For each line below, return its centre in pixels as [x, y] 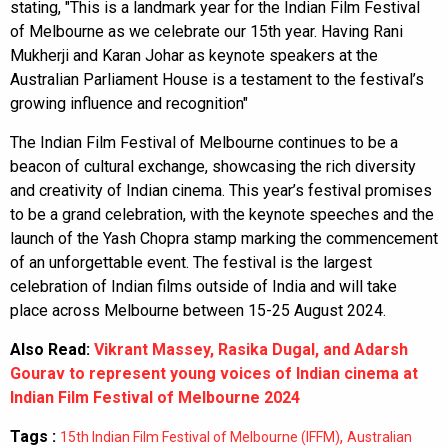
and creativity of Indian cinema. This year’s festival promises [221, 190]
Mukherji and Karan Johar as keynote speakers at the [194, 55]
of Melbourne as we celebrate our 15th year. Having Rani [206, 31]
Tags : [33, 436]
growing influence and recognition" [129, 103]
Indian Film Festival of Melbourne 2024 [155, 397]
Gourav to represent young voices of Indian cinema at [214, 373]
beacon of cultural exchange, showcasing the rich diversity [213, 166]
